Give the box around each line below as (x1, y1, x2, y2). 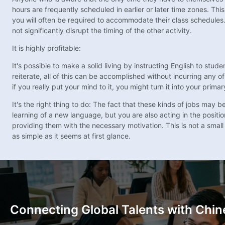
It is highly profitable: (12, 44, 81, 53)
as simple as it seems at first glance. (12, 132, 131, 141)
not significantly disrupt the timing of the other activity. (12, 26, 192, 35)
